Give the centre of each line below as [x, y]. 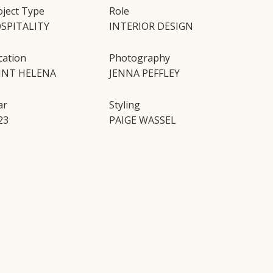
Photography [140, 58]
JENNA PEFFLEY [145, 73]
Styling [125, 105]
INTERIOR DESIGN [151, 26]
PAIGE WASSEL [143, 120]
